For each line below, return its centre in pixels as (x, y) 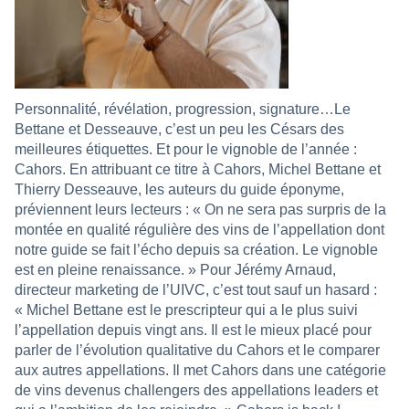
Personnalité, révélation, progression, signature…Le (183, 109)
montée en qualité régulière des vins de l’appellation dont (199, 229)
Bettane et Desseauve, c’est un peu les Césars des (179, 129)
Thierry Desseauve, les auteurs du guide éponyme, (179, 189)
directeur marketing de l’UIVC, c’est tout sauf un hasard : (196, 289)
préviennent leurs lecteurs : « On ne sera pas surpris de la (200, 209)
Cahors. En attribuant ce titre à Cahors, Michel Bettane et (198, 169)
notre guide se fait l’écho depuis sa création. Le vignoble (196, 249)
